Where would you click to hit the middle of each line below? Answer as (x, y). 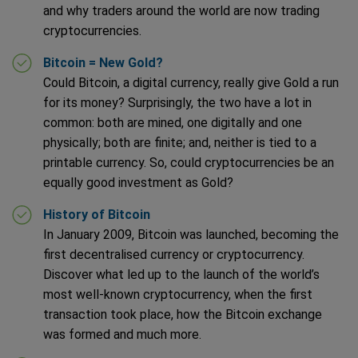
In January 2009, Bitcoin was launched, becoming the (191, 234)
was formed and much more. (124, 334)
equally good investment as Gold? (140, 182)
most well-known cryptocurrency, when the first (178, 294)
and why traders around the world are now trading (181, 10)
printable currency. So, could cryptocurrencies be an (189, 162)
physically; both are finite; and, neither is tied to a (180, 142)
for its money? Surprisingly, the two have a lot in (177, 102)
